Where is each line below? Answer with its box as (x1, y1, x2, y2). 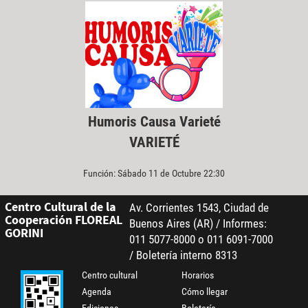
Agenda (82, 286, 112, 298)
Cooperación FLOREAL (4, 212, 122, 228)
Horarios (181, 269, 214, 281)
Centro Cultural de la (4, 199, 116, 215)
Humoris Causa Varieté (87, 113, 221, 130)
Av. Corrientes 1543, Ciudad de (129, 201, 269, 215)
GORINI (4, 225, 43, 241)
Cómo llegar (181, 286, 228, 298)
